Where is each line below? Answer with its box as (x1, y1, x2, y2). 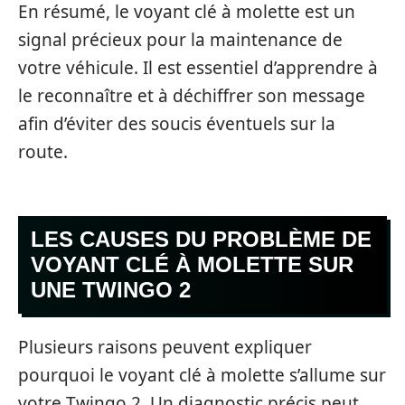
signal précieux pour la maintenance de (18, 28, 343, 52)
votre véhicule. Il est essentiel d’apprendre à (18, 56, 378, 80)
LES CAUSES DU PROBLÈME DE (31, 226, 372, 251)
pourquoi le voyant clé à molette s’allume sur (18, 363, 386, 388)
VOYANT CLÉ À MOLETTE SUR (31, 251, 353, 277)
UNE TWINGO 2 (31, 277, 191, 302)
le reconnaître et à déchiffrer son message (18, 84, 365, 108)
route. (18, 140, 68, 165)
